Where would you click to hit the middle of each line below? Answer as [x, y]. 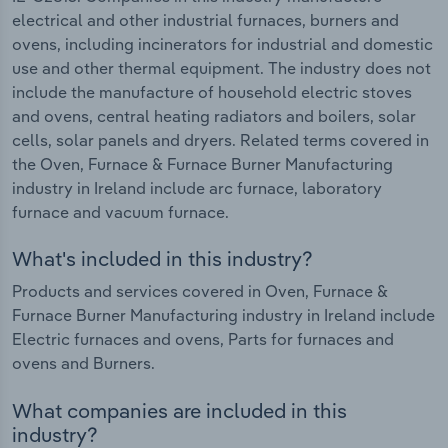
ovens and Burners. [83, 363]
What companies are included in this [179, 410]
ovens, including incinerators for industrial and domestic [222, 43]
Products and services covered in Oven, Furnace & [200, 291]
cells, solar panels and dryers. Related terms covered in [220, 139]
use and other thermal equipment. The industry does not [221, 67]
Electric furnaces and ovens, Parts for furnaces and [203, 339]
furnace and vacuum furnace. [120, 211]
